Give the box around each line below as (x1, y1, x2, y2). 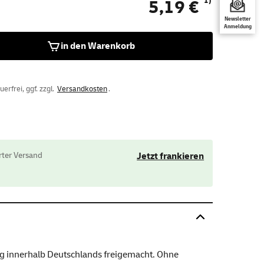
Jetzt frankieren (137, 150, 204, 162)
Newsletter (224, 16, 251, 22)
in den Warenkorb (61, 40, 135, 52)
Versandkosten (57, 84, 107, 94)
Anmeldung (223, 24, 252, 30)
